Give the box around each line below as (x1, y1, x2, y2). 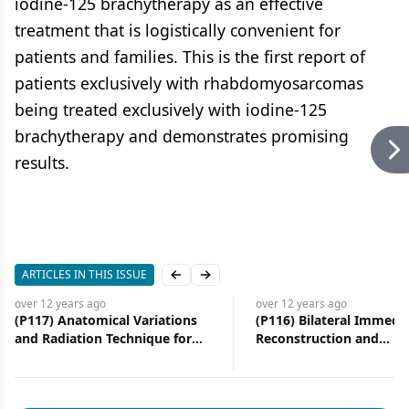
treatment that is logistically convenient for (15, 19, 341, 41)
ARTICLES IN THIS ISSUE (22, 267, 147, 282)
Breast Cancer (15, 348, 101, 365)
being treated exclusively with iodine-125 (15, 99, 327, 121)
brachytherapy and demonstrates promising (15, 125, 349, 147)
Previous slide (174, 273, 260, 291)
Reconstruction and (256, 330, 379, 347)
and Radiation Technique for (15, 330, 192, 347)
